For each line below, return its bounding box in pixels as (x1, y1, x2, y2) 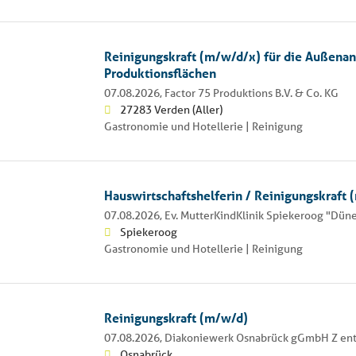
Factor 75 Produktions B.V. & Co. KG (164, 85, 339, 100)
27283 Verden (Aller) (119, 102, 222, 117)
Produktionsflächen (103, 64, 216, 81)
